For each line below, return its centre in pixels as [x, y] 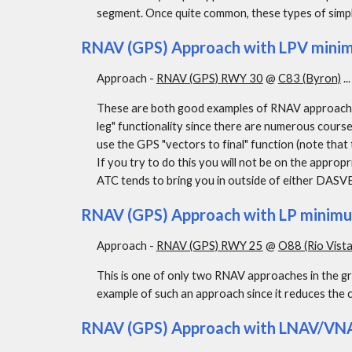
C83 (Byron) [309, 78]
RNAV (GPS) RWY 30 [209, 78]
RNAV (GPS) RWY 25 [209, 246]
